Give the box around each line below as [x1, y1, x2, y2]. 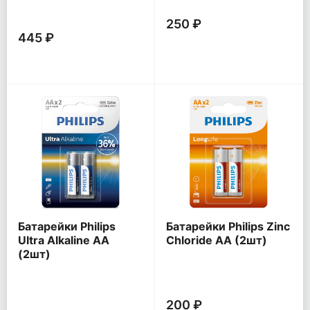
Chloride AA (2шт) [166, 233, 267, 248]
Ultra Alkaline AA [18, 233, 109, 248]
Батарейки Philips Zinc [166, 219, 290, 234]
